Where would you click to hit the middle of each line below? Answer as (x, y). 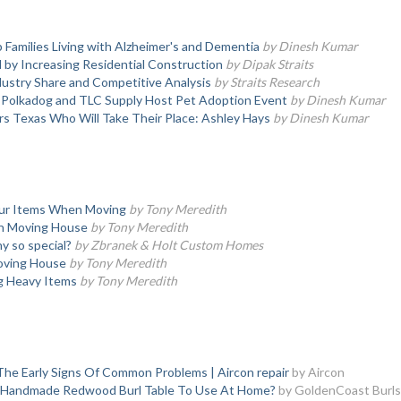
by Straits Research (266, 82)
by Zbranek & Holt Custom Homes (168, 245)
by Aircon (318, 372)
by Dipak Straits (269, 64)
